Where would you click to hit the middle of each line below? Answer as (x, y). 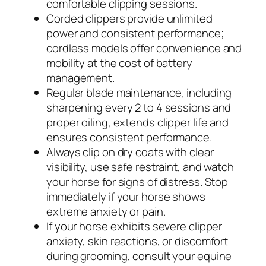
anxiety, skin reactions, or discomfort (137, 241)
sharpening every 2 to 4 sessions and (139, 107)
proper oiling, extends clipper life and (138, 122)
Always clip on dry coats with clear (130, 152)
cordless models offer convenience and (144, 48)
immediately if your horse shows (126, 196)
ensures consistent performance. (129, 137)
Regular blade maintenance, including (139, 92)
